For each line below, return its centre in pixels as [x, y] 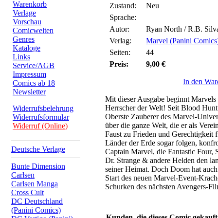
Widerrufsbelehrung [43, 108]
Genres [24, 39]
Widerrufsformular [41, 117]
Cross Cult [27, 192]
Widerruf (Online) [40, 126]
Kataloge [27, 48]
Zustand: [123, 6]
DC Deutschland [37, 201]
